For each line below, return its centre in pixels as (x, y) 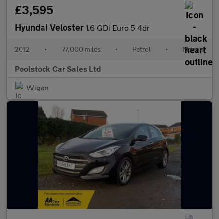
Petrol (142, 49)
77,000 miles (81, 49)
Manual (194, 49)
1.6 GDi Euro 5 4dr (118, 28)
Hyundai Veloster (50, 27)
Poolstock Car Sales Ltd (58, 69)
